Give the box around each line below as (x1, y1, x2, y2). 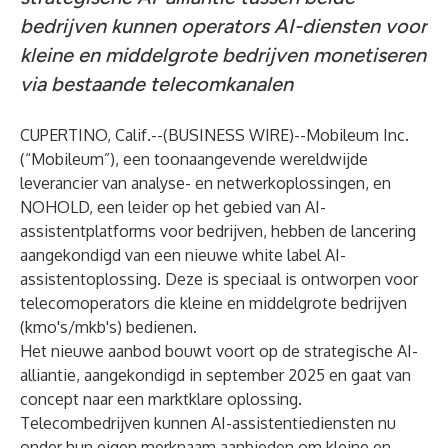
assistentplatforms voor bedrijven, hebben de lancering (20, 221, 416, 241)
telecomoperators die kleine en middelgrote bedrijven (20, 293, 407, 313)
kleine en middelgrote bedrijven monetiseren (20, 43, 426, 67)
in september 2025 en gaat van (185, 365, 411, 385)
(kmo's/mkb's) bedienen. (20, 317, 197, 337)
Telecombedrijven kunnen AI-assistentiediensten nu (20, 413, 396, 433)
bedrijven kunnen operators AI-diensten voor (20, 14, 427, 38)
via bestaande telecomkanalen (20, 72, 293, 96)
